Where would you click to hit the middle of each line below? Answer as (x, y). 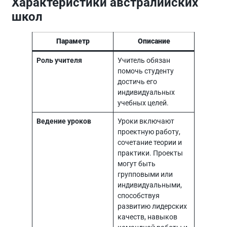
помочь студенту (145, 71)
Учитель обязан (144, 60)
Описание (154, 41)
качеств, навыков (147, 217)
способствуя (138, 196)
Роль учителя (59, 60)
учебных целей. (143, 103)
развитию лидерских (152, 206)
